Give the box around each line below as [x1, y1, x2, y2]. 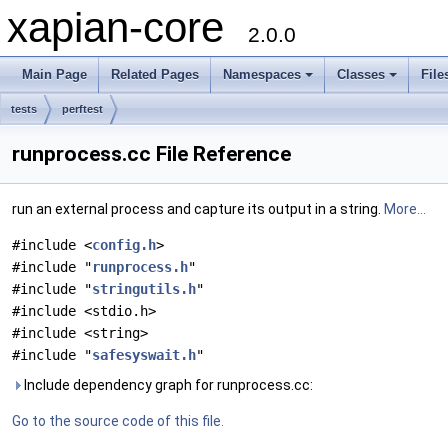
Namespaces [223, 67, 301, 82]
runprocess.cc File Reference [12, 142, 291, 166]
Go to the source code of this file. [12, 413, 224, 429]
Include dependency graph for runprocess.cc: [21, 377, 313, 393]
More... [384, 201, 426, 217]
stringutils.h [92, 281, 196, 297]
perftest [62, 103, 103, 115]
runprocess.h [92, 259, 188, 275]
